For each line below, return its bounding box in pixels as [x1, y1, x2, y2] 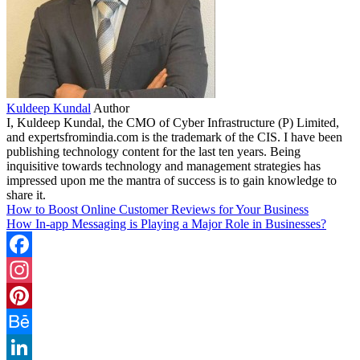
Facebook [6, 262, 56, 276]
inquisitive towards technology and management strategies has [6, 158, 321, 173]
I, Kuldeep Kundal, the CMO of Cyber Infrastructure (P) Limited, [6, 115, 339, 129]
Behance [6, 339, 51, 354]
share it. [6, 187, 46, 202]
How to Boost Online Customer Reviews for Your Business [6, 202, 309, 216]
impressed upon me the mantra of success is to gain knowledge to [6, 173, 337, 187]
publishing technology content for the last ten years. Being [6, 144, 301, 158]
